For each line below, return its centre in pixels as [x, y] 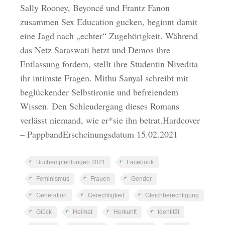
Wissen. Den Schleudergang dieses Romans [100, 106]
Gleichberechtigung [172, 196]
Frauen [100, 179]
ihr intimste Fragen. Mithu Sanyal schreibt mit [104, 78]
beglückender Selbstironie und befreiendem [99, 92]
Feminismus [53, 179]
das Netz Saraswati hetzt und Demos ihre [95, 50]
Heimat [83, 212]
